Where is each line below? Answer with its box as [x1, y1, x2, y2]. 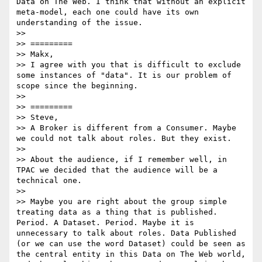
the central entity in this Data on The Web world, [16, 250, 246, 259]
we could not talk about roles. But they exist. [16, 134, 232, 143]
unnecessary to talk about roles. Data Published [16, 229, 236, 238]
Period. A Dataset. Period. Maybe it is [16, 218, 194, 227]
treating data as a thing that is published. [16, 208, 218, 217]
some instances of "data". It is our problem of [16, 71, 232, 80]
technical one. [16, 176, 82, 185]
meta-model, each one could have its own [16, 8, 199, 17]
